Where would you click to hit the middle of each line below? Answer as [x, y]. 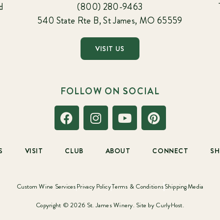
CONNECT [170, 151]
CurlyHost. [170, 205]
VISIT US [110, 49]
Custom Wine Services [46, 186]
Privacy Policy [94, 186]
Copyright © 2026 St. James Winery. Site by [96, 205]
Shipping [176, 186]
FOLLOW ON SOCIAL [110, 91]
